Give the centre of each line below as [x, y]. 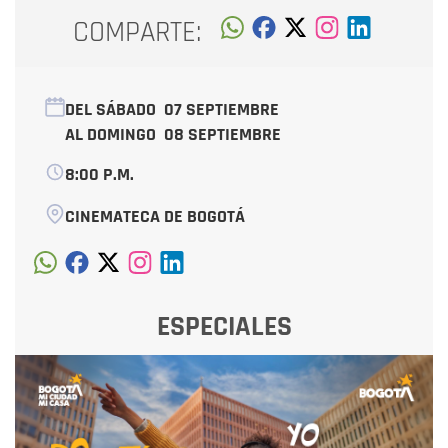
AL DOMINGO [114, 134]
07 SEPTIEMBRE [221, 109]
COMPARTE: [137, 33]
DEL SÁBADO [114, 109]
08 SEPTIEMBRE [222, 134]
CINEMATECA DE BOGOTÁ [155, 216]
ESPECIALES [224, 326]
